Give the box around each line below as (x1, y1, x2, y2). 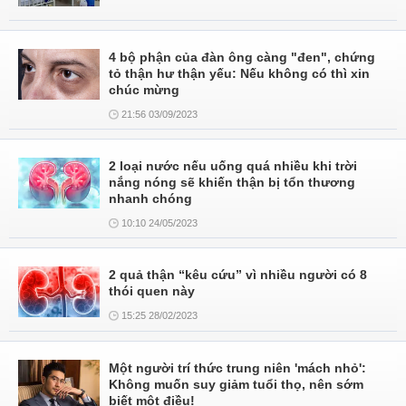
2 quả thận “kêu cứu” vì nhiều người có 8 (109, 267, 367, 282)
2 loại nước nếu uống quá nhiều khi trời (109, 159, 357, 173)
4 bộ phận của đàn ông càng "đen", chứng (109, 50, 375, 64)
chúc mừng (109, 82, 179, 97)
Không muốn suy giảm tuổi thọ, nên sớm (109, 377, 363, 391)
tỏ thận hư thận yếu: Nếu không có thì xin (109, 66, 370, 81)
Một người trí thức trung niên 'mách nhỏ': (109, 361, 366, 375)
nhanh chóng (109, 191, 192, 206)
